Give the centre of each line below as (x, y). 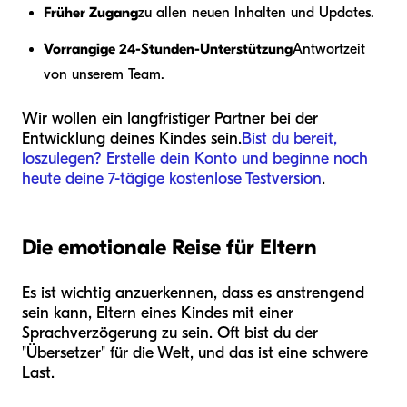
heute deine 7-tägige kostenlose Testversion (172, 179)
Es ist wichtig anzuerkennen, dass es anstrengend (193, 293)
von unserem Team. (104, 75)
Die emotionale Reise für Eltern (169, 248)
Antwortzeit (329, 50)
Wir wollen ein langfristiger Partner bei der (170, 119)
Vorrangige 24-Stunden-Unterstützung (168, 50)
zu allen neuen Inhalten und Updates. (256, 13)
